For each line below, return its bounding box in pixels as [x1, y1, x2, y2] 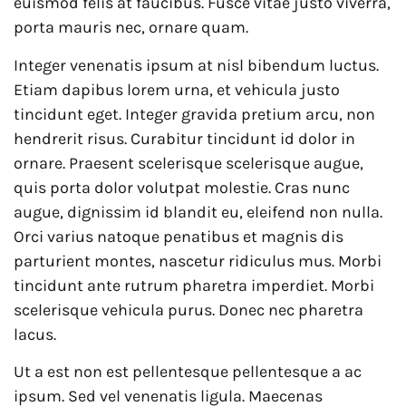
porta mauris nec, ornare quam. [14, 17, 248, 38]
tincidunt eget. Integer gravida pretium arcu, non [14, 103, 375, 124]
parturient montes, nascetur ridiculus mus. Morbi [14, 250, 382, 271]
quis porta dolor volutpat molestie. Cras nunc [14, 177, 350, 198]
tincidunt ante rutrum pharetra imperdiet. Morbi [14, 275, 374, 295]
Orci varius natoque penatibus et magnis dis [14, 226, 343, 246]
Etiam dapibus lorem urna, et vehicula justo [14, 79, 340, 100]
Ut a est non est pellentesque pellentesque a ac [14, 362, 362, 382]
